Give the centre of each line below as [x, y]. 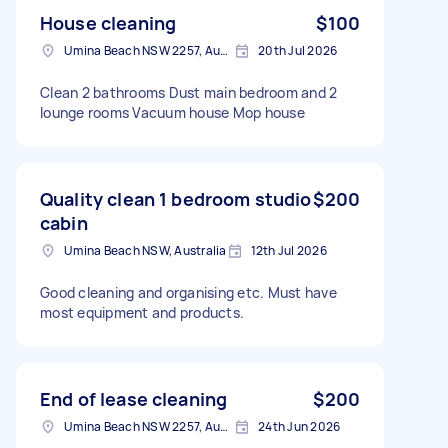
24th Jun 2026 [299, 426]
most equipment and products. [142, 312]
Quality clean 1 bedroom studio [176, 198]
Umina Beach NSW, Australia [145, 250]
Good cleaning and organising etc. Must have [188, 292]
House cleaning [108, 22]
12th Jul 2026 [288, 250]
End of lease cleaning [134, 398]
